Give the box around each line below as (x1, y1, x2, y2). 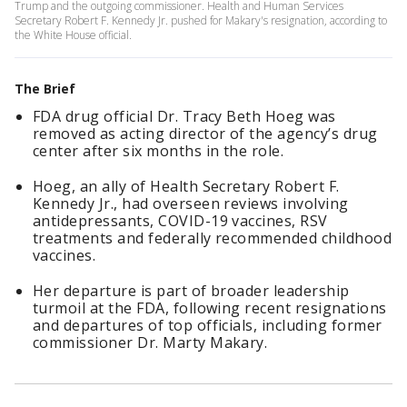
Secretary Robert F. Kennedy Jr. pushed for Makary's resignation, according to (15, 13, 387, 28)
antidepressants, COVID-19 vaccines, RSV (33, 211, 328, 231)
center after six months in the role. (33, 141, 284, 161)
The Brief (15, 80, 75, 97)
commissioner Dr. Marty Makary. (33, 333, 268, 352)
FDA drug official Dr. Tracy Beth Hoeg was (33, 106, 336, 126)
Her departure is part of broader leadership (33, 281, 350, 301)
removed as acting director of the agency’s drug (33, 124, 378, 144)
